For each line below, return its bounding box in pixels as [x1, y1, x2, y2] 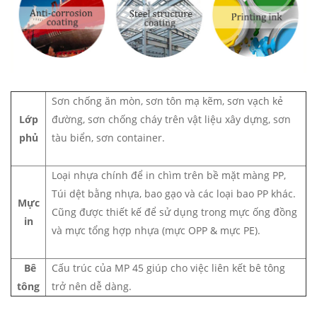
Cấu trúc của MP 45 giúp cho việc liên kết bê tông [52, 261, 285, 275]
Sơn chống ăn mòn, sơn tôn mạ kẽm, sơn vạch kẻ [52, 94, 283, 108]
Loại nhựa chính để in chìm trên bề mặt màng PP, [52, 168, 286, 183]
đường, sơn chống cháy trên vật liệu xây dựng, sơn [52, 113, 291, 127]
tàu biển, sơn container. [52, 131, 165, 145]
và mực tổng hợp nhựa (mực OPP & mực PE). [52, 224, 260, 238]
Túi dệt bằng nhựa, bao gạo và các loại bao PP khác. [52, 187, 296, 201]
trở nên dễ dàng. [52, 279, 132, 294]
